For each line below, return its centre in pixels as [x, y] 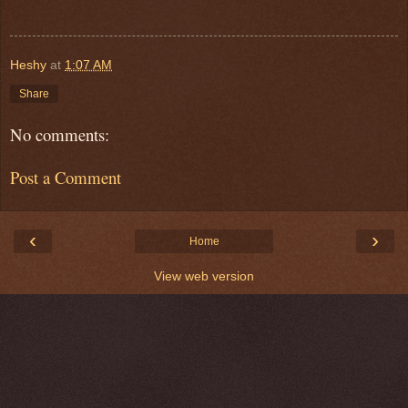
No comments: [60, 134]
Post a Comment [66, 177]
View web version [204, 275]
